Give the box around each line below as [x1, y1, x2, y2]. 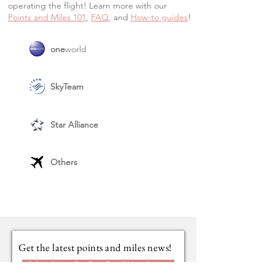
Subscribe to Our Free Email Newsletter [28, 260, 165, 269]
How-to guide [131, 12, 184, 23]
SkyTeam [50, 81, 83, 92]
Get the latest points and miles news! [18, 241, 172, 254]
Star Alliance [50, 119, 98, 130]
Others [50, 157, 77, 168]
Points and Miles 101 [8, 12, 86, 23]
